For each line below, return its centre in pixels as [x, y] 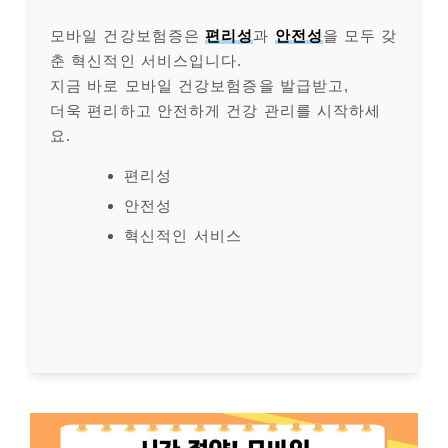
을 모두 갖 [360, 35]
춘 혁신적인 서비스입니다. [146, 60]
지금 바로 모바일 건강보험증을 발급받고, [200, 85]
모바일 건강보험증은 [128, 35]
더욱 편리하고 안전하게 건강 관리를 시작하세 [216, 110]
